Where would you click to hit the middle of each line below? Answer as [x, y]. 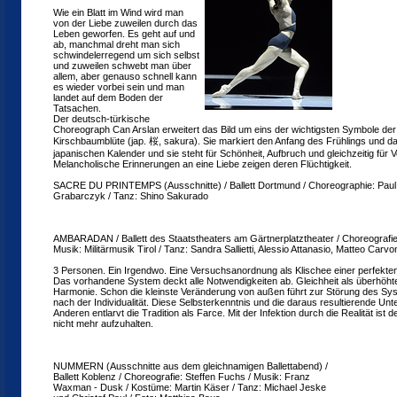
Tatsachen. [77, 108]
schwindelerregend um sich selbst [126, 55]
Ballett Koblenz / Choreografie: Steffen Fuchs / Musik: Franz [182, 377]
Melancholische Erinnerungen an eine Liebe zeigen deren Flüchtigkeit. [202, 164]
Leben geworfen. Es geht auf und [124, 34]
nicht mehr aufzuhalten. [103, 323]
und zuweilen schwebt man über [122, 66]
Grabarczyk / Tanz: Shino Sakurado [131, 196]
